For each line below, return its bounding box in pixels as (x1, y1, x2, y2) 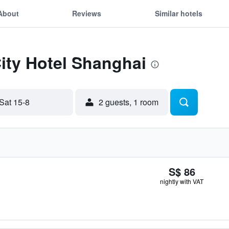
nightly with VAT (160, 177, 203, 186)
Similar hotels (154, 8, 202, 18)
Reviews (72, 8, 102, 18)
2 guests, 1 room (99, 96, 158, 108)
